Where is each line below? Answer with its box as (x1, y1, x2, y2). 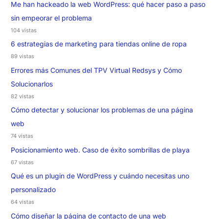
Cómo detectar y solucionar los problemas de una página (10, 106, 193, 114)
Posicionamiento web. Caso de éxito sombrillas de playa (10, 145, 190, 154)
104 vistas (10, 26, 37, 34)
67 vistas (10, 158, 34, 166)
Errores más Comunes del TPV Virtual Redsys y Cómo (10, 66, 182, 74)
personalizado (10, 185, 56, 194)
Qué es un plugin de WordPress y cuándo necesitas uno (10, 172, 189, 180)
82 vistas (10, 92, 34, 100)
